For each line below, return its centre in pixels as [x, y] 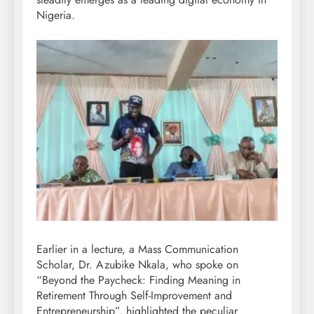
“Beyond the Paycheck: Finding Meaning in [138, 280]
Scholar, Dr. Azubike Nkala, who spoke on [137, 264]
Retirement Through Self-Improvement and [134, 295]
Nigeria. [56, 15]
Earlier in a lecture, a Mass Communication [137, 249]
